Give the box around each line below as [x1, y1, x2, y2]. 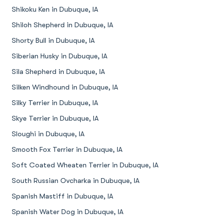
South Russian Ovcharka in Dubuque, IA [12, 177, 140, 185]
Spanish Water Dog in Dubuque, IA [12, 208, 124, 216]
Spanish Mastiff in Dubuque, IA [12, 192, 113, 200]
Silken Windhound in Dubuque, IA [12, 83, 118, 91]
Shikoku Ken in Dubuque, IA [12, 5, 98, 14]
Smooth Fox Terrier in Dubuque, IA [12, 145, 123, 154]
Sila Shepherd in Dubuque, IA [12, 68, 105, 76]
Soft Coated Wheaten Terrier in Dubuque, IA [12, 161, 159, 169]
